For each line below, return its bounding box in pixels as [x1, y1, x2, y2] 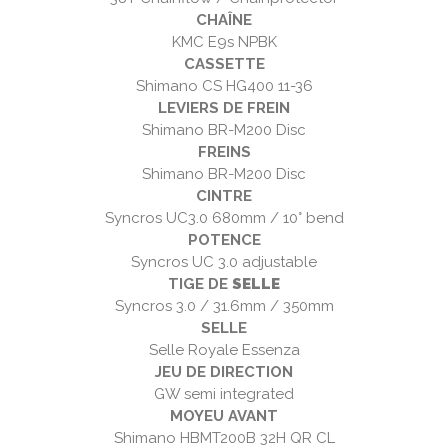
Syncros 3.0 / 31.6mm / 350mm [114, 297, 334, 316]
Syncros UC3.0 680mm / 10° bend [104, 209, 344, 228]
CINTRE [196, 187, 252, 206]
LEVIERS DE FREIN [158, 99, 290, 118]
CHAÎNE [196, 11, 252, 30]
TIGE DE [168, 275, 232, 294]
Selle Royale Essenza [148, 341, 300, 360]
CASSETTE [183, 55, 265, 74]
